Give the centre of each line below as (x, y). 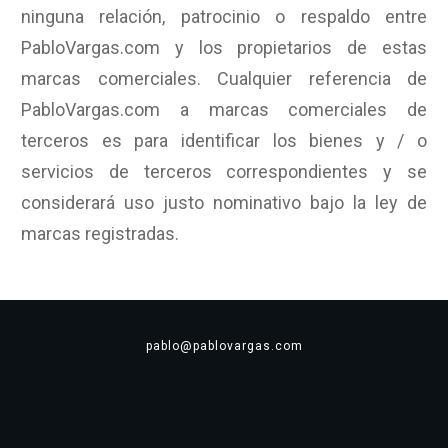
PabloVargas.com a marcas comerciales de (224, 109)
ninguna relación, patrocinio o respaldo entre (224, 16)
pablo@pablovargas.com (224, 346)
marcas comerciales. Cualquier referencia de (224, 78)
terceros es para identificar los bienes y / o (224, 140)
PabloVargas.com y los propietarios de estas (224, 47)
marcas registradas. (100, 233)
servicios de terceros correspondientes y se (224, 171)
